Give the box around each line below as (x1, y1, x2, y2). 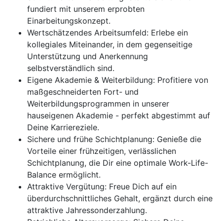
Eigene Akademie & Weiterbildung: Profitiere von (27, 75, 208, 85)
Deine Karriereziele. (27, 122, 99, 132)
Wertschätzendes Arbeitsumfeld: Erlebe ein (27, 28, 188, 37)
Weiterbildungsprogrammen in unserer (27, 99, 169, 109)
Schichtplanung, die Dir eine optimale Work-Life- (27, 158, 208, 168)
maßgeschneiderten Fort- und (27, 87, 139, 97)
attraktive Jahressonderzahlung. (27, 205, 147, 215)
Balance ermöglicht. (27, 170, 101, 180)
